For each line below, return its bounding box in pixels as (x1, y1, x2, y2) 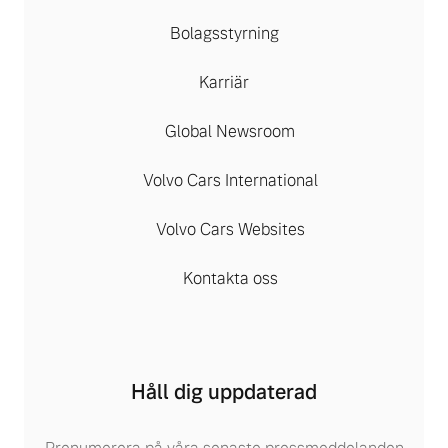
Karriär (199, 72, 249, 93)
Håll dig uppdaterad (131, 379, 317, 405)
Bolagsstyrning (169, 23, 279, 44)
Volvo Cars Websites (155, 219, 305, 240)
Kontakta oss (182, 268, 278, 289)
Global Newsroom (165, 121, 295, 142)
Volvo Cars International (142, 170, 318, 191)
